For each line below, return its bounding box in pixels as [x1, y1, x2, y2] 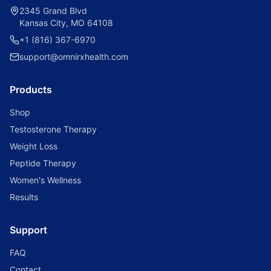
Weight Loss [10, 141, 57, 151]
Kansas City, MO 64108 [19, 18, 113, 28]
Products [10, 83, 52, 96]
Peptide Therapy [10, 158, 76, 168]
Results [10, 192, 38, 202]
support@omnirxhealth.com [19, 51, 128, 62]
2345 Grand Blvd [19, 5, 87, 16]
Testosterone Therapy [10, 124, 97, 134]
